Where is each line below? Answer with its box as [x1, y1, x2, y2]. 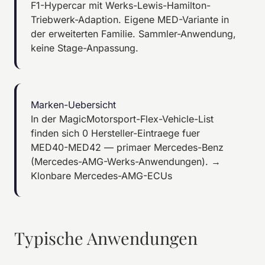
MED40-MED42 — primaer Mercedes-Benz [31, 141, 224, 153]
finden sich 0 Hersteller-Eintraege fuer [31, 127, 200, 139]
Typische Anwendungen [14, 226, 198, 249]
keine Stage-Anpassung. [31, 41, 138, 54]
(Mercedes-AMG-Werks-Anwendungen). [31, 155, 211, 167]
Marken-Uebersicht [31, 98, 116, 111]
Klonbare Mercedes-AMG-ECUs [31, 169, 172, 182]
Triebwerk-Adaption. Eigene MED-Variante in [31, 13, 229, 25]
